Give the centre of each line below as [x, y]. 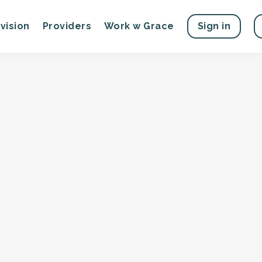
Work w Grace [139, 26]
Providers [67, 26]
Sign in [214, 26]
